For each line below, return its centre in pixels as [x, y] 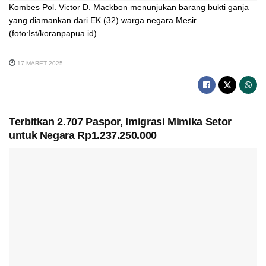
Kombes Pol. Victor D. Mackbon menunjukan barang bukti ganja [129, 7]
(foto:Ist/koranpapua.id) [53, 33]
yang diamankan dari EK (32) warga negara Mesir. [104, 20]
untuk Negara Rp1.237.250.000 [84, 136]
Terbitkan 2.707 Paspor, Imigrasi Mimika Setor [120, 122]
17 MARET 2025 [39, 64]
